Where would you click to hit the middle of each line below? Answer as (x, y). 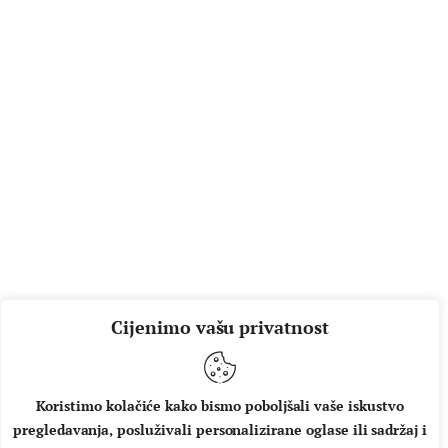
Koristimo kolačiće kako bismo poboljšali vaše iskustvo (220, 405)
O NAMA (66, 433)
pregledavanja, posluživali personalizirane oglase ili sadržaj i (220, 429)
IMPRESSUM (172, 433)
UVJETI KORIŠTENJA (329, 433)
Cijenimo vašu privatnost (220, 327)
